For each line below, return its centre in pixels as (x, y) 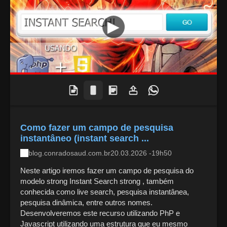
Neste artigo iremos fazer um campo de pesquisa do (107, 170)
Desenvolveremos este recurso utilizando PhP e (100, 213)
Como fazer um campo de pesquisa (97, 128)
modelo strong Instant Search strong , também (97, 181)
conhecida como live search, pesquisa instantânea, (105, 192)
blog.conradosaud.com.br (69, 153)
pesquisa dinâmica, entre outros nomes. (86, 202)
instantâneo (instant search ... (85, 139)
